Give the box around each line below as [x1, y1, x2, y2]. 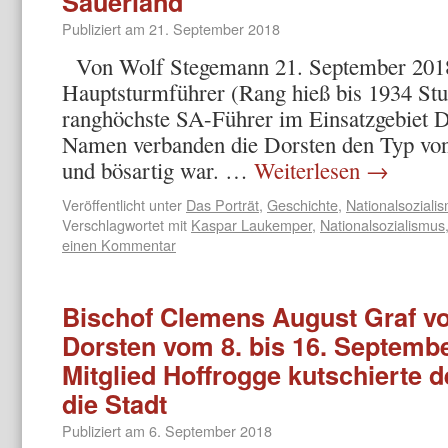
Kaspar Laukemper [191, 214, 312, 235]
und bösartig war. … [62, 155, 254, 185]
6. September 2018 [149, 420, 272, 441]
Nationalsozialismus [320, 214, 445, 235]
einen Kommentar [62, 234, 176, 255]
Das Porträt [186, 194, 259, 215]
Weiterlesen [254, 155, 366, 185]
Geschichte [267, 194, 338, 215]
